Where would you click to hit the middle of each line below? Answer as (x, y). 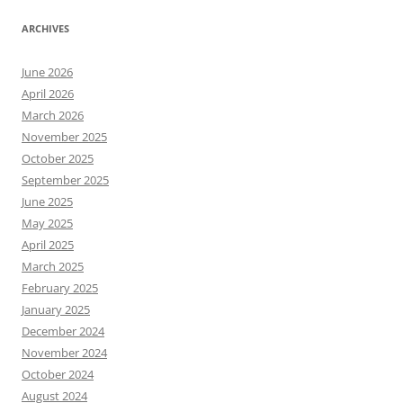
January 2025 (56, 310)
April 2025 (48, 245)
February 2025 (60, 288)
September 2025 (65, 180)
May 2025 (47, 224)
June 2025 (47, 202)
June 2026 (47, 72)
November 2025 (64, 137)
